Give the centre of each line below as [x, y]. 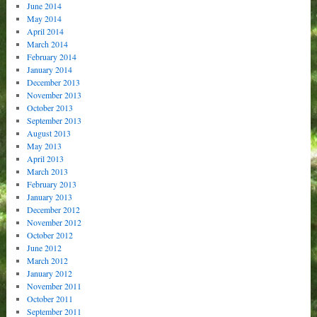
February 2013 [52, 184]
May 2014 [44, 18]
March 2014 [47, 44]
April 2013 [45, 158]
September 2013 [54, 120]
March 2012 [47, 260]
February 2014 [52, 56]
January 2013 [50, 196]
